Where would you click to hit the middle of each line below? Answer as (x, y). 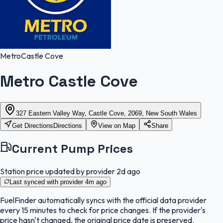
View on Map (117, 125)
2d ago (128, 171)
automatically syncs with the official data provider (121, 200)
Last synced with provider (47, 182)
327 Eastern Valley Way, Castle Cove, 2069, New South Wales (107, 113)
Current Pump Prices (72, 148)
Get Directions (33, 125)
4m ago (96, 182)
